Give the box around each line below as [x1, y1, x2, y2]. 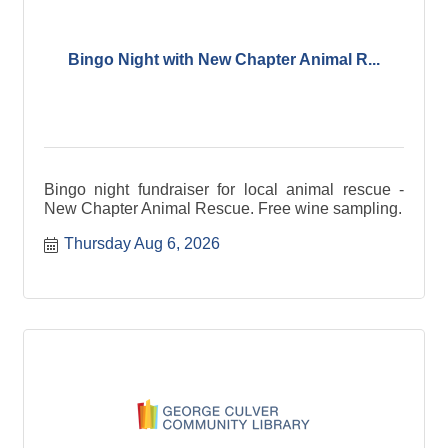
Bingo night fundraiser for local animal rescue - [44, 181, 404, 198]
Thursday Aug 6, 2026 [64, 235, 220, 252]
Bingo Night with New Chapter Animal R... [68, 51, 380, 68]
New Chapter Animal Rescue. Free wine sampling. [44, 200, 402, 217]
